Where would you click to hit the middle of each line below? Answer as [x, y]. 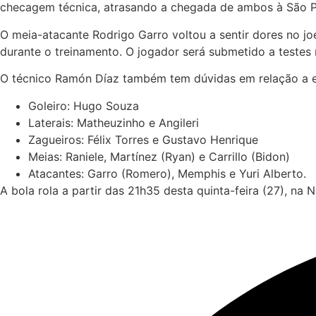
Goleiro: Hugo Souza [84, 105]
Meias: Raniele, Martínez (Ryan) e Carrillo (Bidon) [159, 156]
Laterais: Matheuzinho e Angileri [114, 122]
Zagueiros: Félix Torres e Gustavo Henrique [143, 139]
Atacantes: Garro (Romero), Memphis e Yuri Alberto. [167, 173]
